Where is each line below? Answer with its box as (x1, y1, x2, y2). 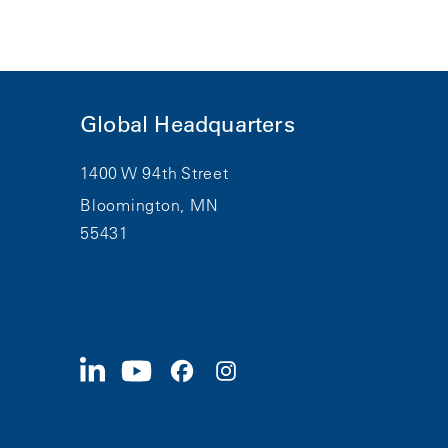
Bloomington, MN (80, 195, 219, 216)
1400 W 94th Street (80, 163, 229, 184)
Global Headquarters (80, 110, 295, 138)
